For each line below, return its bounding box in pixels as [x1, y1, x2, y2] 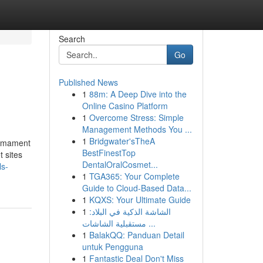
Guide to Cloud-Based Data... [82, 182, 191, 194]
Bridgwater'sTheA [89, 135, 155, 147]
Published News [58, 76, 118, 88]
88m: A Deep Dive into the [89, 88, 187, 100]
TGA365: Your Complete [89, 170, 180, 182]
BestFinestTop [82, 147, 136, 159]
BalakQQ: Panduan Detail [89, 229, 184, 241]
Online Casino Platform [82, 100, 168, 112]
